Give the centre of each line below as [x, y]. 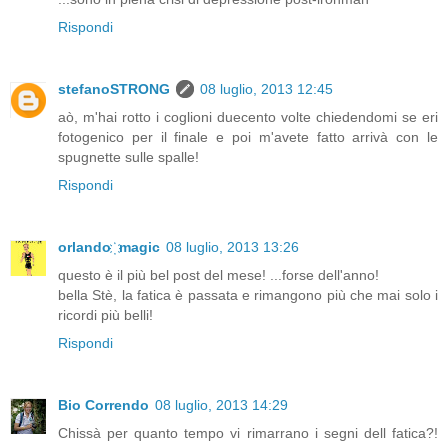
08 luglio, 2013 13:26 [232, 247]
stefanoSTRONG [114, 89]
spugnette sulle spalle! [128, 157]
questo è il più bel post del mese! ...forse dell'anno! [218, 275]
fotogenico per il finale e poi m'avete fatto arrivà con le [248, 137]
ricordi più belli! [105, 315]
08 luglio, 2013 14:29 [221, 405]
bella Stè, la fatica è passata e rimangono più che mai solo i [248, 295]
